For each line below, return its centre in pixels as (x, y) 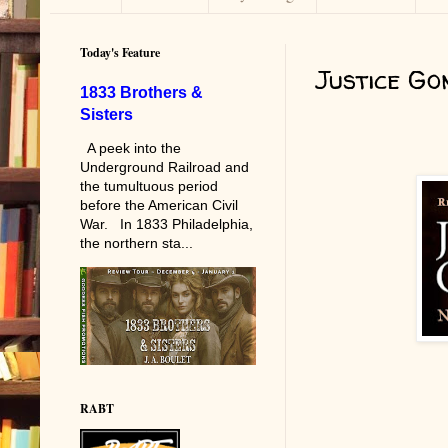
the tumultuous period (149, 185)
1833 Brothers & (141, 91)
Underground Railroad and (164, 166)
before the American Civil (159, 204)
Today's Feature (120, 52)
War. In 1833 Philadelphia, (166, 223)
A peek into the (130, 147)
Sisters (106, 113)
